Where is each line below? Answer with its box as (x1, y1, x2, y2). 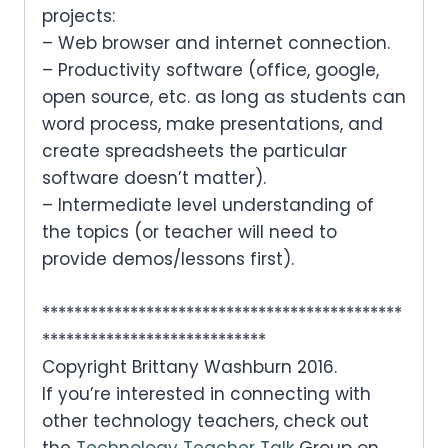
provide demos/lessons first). (42, 246, 294, 271)
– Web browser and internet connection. (42, 30, 395, 55)
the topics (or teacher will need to (42, 219, 337, 244)
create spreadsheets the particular (42, 138, 347, 163)
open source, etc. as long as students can (42, 84, 406, 109)
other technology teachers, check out (42, 408, 369, 433)
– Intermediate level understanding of (42, 192, 374, 217)
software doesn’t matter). (42, 165, 266, 190)
